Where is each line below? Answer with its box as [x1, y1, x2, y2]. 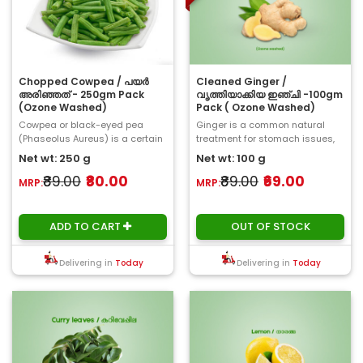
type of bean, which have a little [19, 145, 162, 159]
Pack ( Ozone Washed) [196, 100, 315, 114]
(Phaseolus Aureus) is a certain [19, 131, 163, 145]
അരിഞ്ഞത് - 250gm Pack [19, 87, 144, 101]
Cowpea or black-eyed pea [19, 117, 143, 131]
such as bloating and [196, 145, 295, 159]
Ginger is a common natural [196, 117, 325, 131]
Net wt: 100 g [196, 150, 266, 166]
